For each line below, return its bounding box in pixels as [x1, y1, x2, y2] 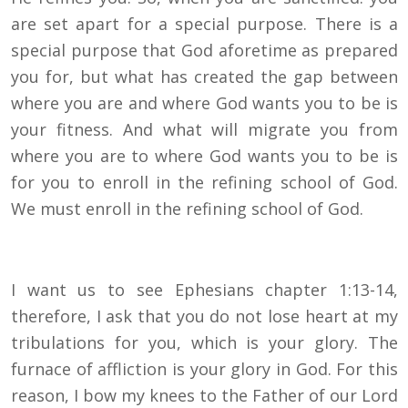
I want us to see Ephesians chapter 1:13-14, [11, 279, 398, 301]
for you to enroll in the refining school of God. [11, 171, 398, 194]
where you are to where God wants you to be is [11, 145, 398, 168]
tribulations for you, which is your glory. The [11, 331, 398, 354]
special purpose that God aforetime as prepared [11, 39, 398, 62]
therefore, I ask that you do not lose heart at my [11, 305, 398, 328]
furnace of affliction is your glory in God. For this [11, 358, 398, 381]
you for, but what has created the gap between [11, 66, 398, 88]
